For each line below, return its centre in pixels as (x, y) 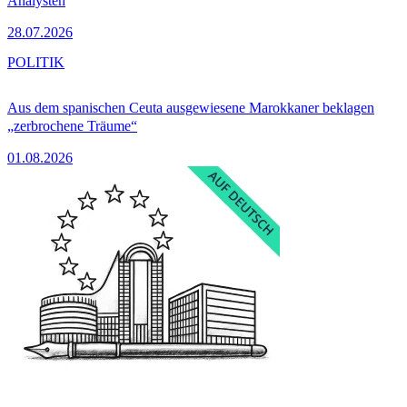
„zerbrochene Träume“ (72, 125)
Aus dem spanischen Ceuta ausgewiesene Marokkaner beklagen (191, 107)
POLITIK (36, 62)
